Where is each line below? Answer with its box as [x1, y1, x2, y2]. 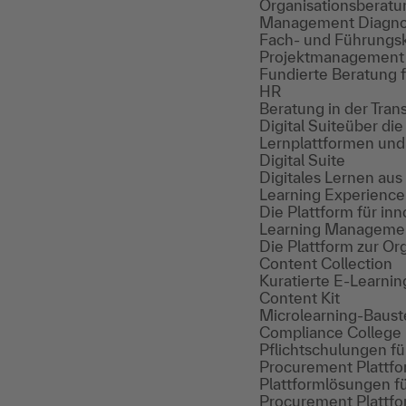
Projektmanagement [259, 48, 404, 65]
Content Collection [259, 255, 392, 272]
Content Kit [259, 289, 340, 306]
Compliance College [259, 324, 401, 341]
